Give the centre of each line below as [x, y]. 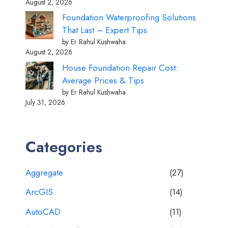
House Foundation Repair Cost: [120, 67]
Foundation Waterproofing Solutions [129, 18]
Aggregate [44, 172]
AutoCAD [43, 211]
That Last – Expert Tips [105, 30]
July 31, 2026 [45, 102]
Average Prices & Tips [103, 80]
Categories [64, 147]
